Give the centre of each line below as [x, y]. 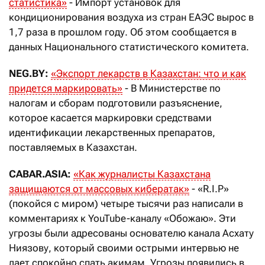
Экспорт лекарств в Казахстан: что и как [151, 73]
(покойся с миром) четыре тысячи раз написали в [126, 203]
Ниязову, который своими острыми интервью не [124, 248]
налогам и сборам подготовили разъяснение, [116, 103]
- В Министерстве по [172, 88]
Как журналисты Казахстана [145, 174]
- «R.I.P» [209, 188]
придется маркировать [63, 88]
